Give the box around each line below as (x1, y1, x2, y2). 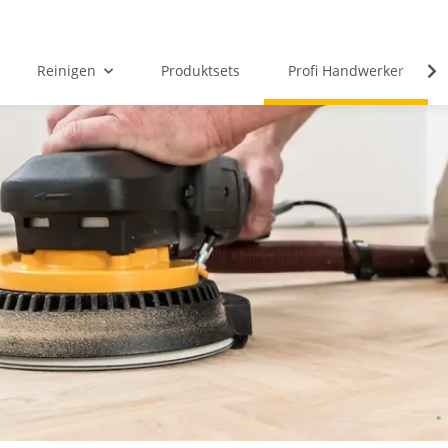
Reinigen (36, 61, 96, 81)
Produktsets (160, 61, 240, 81)
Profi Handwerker (287, 61, 404, 81)
